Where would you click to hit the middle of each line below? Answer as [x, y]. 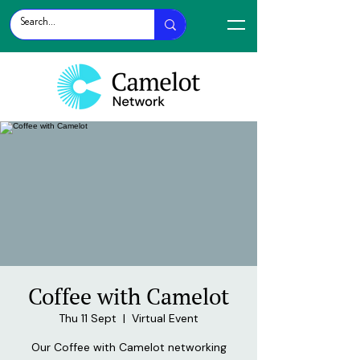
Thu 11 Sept [88, 318]
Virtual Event [165, 318]
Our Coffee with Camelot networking [129, 347]
